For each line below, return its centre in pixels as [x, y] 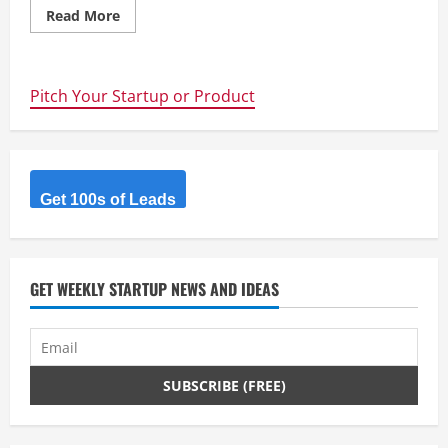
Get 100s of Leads [108, 199]
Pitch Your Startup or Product [142, 96]
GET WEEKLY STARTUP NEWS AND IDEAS [154, 289]
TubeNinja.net [167, 56]
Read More [83, 15]
